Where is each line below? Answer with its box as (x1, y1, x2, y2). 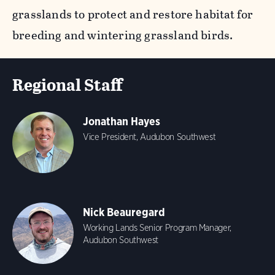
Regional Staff (12, 72, 123, 98)
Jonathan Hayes (83, 115, 160, 128)
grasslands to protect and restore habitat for (12, 6, 254, 23)
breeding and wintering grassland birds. (12, 26, 236, 44)
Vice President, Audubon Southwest (83, 131, 216, 142)
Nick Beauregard (83, 206, 165, 219)
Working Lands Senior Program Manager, (83, 222, 232, 233)
